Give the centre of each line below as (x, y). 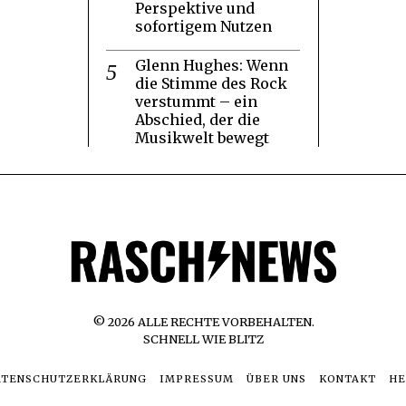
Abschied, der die (198, 119)
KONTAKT (347, 378)
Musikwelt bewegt (202, 137)
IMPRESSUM (196, 378)
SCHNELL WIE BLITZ (203, 338)
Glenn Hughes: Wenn (212, 65)
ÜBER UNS (276, 378)
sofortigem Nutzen (203, 26)
